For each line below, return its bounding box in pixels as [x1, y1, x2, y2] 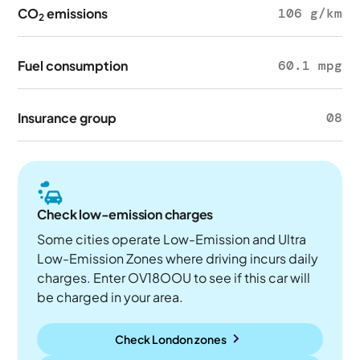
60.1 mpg [277, 57, 342, 74]
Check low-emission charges [37, 206, 214, 223]
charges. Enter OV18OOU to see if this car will [37, 269, 311, 286]
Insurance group [18, 109, 117, 126]
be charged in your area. [37, 288, 184, 305]
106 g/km [277, 5, 342, 22]
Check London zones [114, 331, 227, 346]
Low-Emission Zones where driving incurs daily [37, 250, 319, 267]
